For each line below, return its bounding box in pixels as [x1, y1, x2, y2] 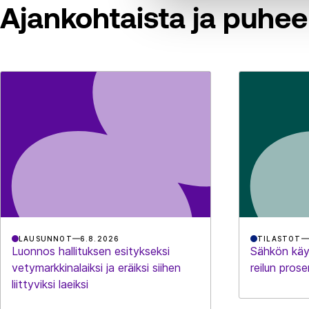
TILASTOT [257, 234, 301, 243]
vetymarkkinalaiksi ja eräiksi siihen [11, 260, 181, 275]
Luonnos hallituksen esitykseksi [11, 243, 170, 258]
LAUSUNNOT [18, 234, 72, 243]
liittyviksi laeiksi [11, 277, 88, 291]
